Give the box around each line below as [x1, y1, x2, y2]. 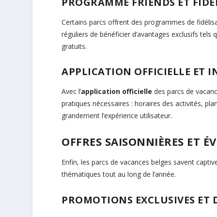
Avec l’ [62, 87, 81, 96]
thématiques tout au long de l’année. [62, 170, 176, 179]
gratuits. [62, 41, 87, 51]
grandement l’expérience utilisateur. [62, 111, 172, 121]
